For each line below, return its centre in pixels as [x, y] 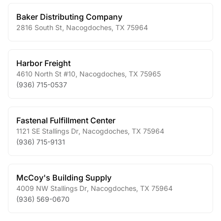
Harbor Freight [43, 63]
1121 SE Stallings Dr [47, 131]
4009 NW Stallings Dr [52, 188]
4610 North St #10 [46, 74]
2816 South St [39, 27]
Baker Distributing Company [69, 17]
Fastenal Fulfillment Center [66, 120]
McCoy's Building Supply [64, 178]
